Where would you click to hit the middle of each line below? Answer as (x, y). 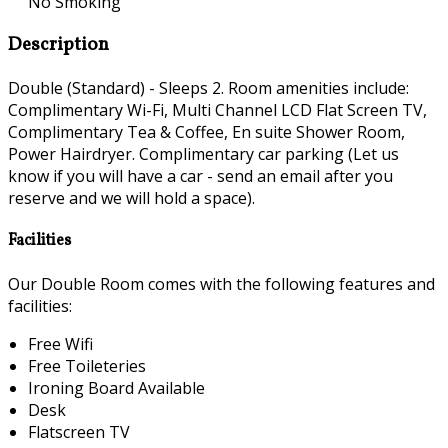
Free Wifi (60, 344)
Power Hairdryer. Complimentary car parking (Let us (203, 153)
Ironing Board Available (116, 388)
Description (58, 44)
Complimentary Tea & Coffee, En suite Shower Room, (206, 131)
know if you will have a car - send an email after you (200, 175)
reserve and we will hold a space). (131, 197)
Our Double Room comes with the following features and (221, 284)
